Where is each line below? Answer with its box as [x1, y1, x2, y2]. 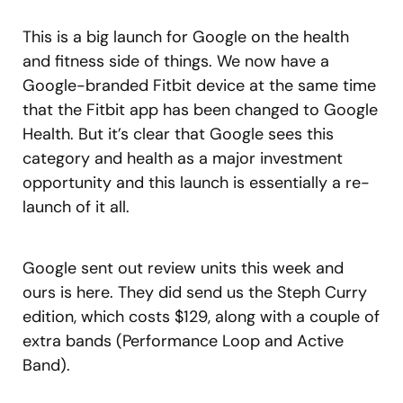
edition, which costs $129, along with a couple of [22, 306, 380, 328]
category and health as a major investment [22, 148, 343, 170]
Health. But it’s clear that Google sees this [22, 123, 334, 146]
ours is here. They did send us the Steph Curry [22, 282, 367, 304]
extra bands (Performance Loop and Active [22, 330, 344, 353]
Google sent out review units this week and [22, 257, 344, 280]
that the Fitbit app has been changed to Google [22, 99, 378, 121]
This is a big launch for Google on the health [22, 26, 349, 49]
